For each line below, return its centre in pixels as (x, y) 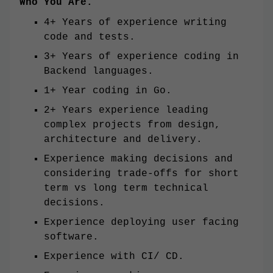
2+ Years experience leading (126, 111)
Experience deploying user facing (141, 223)
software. (71, 237)
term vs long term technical (126, 189)
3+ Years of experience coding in (141, 57)
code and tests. (90, 37)
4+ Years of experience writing (135, 23)
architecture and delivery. (123, 140)
